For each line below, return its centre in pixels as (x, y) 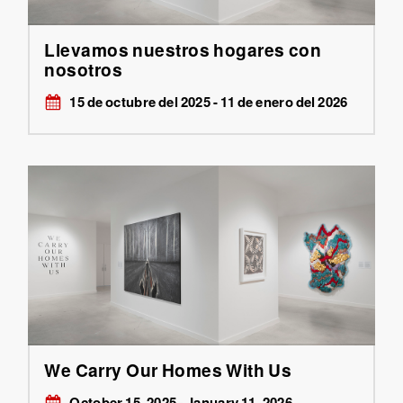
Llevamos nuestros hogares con (183, 49)
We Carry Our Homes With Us (168, 369)
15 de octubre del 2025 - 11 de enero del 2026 (209, 102)
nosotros (84, 69)
